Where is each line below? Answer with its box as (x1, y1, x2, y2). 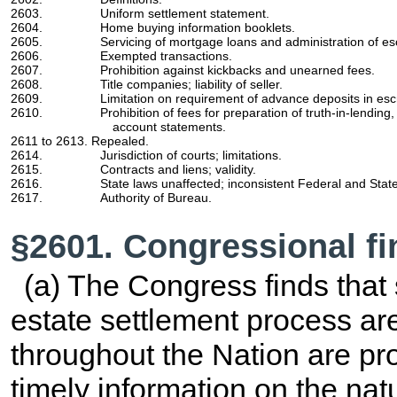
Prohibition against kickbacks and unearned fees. (99, 63, 375, 78)
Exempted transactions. (99, 49, 232, 64)
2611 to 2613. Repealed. (11, 134, 150, 149)
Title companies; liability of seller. (99, 77, 283, 92)
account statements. (113, 120, 227, 135)
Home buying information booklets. (99, 20, 295, 35)
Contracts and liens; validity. (99, 162, 256, 177)
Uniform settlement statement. (99, 6, 269, 21)
